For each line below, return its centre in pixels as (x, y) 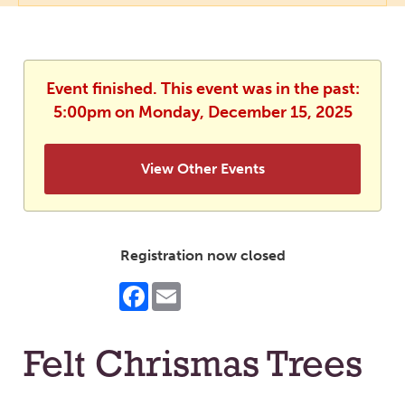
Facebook (182, 289)
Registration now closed (202, 256)
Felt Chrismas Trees (193, 367)
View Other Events (202, 169)
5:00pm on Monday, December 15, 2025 (202, 113)
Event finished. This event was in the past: (202, 89)
